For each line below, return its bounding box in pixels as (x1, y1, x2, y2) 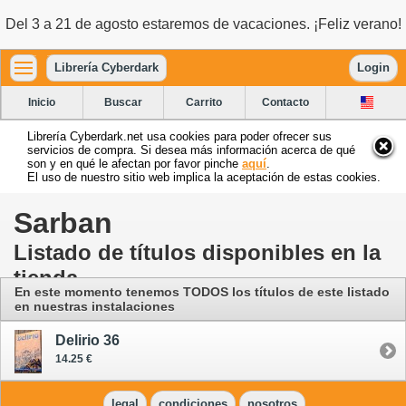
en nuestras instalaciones (14, 298, 175, 314)
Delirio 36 (55, 332, 120, 348)
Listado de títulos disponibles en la (14, 239, 381, 265)
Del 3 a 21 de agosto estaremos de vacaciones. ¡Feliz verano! (5, 16, 401, 32)
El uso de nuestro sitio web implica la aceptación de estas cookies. (27, 169, 381, 184)
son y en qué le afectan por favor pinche (27, 156, 242, 170)
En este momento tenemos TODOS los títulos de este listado (14, 284, 390, 299)
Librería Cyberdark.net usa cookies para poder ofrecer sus (27, 129, 332, 143)
